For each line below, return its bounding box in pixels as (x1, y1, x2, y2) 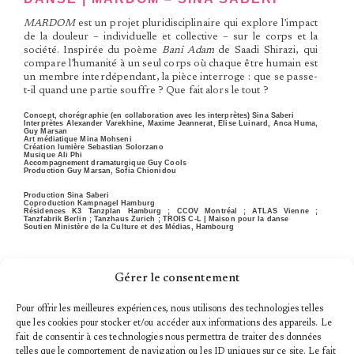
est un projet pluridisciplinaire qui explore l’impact (74, 17, 318, 29)
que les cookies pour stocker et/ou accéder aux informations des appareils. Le (16, 318, 332, 328)
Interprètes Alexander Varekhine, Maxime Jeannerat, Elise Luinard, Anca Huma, (24, 119, 318, 128)
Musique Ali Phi (24, 151, 83, 160)
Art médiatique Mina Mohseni (24, 135, 132, 144)
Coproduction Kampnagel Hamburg (24, 199, 155, 208)
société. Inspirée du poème (24, 44, 162, 56)
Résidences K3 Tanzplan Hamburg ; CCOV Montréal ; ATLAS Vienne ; (24, 207, 318, 216)
